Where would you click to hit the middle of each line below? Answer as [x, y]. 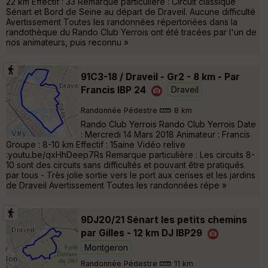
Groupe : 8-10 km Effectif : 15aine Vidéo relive [96, 144]
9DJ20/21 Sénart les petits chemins [164, 220]
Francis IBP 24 [113, 90]
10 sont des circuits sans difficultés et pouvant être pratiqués [125, 165]
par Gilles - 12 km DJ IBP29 [141, 233]
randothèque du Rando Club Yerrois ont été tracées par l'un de [131, 32]
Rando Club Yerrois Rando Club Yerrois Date [168, 124]
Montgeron [106, 247]
